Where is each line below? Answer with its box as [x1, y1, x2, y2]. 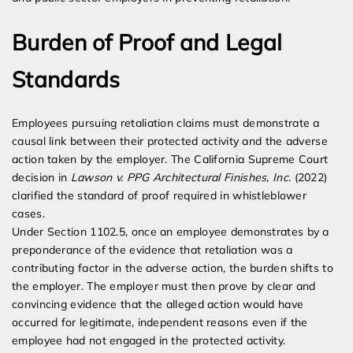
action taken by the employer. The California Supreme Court [12, 152, 329, 167]
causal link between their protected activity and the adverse [12, 134, 328, 149]
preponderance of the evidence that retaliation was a [12, 243, 293, 258]
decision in [12, 170, 71, 185]
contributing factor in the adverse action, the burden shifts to [12, 261, 333, 276]
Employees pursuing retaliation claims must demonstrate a [12, 116, 320, 131]
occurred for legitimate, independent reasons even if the [12, 315, 308, 330]
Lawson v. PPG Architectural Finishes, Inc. [70, 170, 292, 185]
